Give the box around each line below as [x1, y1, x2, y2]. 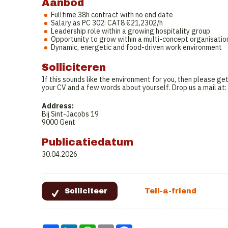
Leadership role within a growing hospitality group [51, 26, 210, 36]
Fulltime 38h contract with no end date [51, 10, 173, 19]
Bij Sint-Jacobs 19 [42, 109, 99, 119]
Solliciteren [42, 62, 106, 73]
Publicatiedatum [42, 136, 133, 148]
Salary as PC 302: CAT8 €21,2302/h [51, 18, 163, 27]
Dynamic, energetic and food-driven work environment [51, 43, 222, 52]
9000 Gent [42, 118, 75, 127]
